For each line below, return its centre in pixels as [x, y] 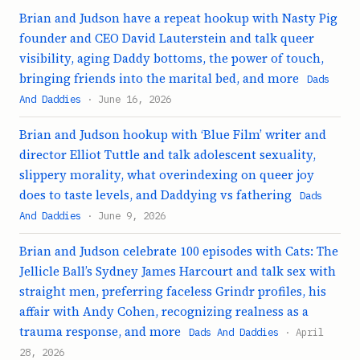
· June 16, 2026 [126, 98]
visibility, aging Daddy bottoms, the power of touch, [172, 58]
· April [302, 332]
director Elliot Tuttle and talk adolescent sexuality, [168, 155]
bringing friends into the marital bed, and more [159, 78]
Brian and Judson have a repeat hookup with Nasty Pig [178, 18]
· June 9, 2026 [123, 216]
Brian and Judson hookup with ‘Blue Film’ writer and [173, 135]
